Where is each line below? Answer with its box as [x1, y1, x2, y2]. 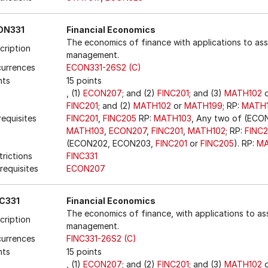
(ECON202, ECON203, [66, 138, 156, 148]
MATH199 [184, 100, 223, 111]
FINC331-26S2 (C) [66, 233, 136, 243]
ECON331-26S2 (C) [66, 62, 141, 72]
